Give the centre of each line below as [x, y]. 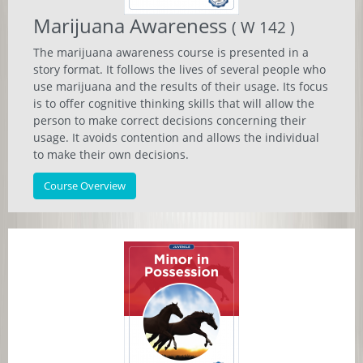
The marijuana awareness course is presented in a [171, 52]
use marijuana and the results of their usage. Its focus [181, 86]
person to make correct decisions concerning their [170, 120]
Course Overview [85, 186]
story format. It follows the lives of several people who [179, 69]
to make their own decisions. [111, 154]
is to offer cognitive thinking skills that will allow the [174, 103]
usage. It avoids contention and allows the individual [176, 137]
